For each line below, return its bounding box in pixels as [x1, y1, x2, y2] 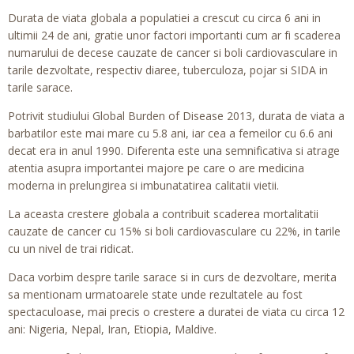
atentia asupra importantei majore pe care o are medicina [8, 160, 304, 175]
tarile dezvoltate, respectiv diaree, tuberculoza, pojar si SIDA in [8, 62, 328, 77]
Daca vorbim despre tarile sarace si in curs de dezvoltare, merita [8, 269, 337, 284]
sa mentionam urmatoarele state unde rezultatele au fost [8, 287, 303, 302]
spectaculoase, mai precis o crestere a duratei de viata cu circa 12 [8, 304, 345, 319]
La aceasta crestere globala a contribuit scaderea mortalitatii [8, 206, 318, 221]
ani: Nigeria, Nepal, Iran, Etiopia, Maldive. [8, 322, 217, 337]
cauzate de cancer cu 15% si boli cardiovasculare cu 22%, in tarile [8, 224, 341, 239]
